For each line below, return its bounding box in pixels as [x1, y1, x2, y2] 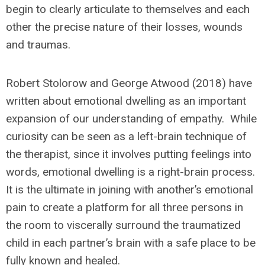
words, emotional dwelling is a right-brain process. [6, 165, 258, 179]
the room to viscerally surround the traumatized [6, 218, 241, 232]
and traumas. [6, 38, 70, 51]
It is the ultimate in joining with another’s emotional [6, 183, 253, 196]
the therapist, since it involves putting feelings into [6, 147, 251, 161]
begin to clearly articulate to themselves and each [6, 2, 250, 16]
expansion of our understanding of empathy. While [6, 112, 257, 125]
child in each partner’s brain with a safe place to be [6, 236, 256, 250]
